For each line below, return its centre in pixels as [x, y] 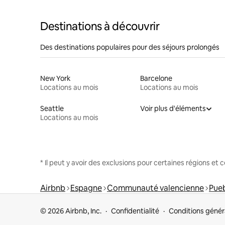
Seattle [52, 108]
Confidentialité [135, 211]
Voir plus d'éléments [173, 108]
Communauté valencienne [155, 188]
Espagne [86, 188]
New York [55, 78]
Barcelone [156, 78]
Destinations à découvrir [100, 26]
